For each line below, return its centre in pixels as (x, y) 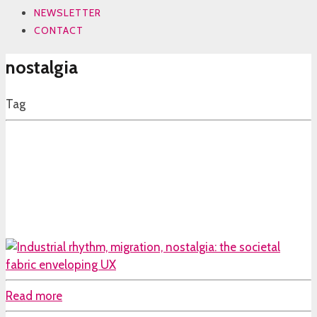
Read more (34, 295)
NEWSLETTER (68, 12)
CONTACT (59, 30)
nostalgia (42, 67)
